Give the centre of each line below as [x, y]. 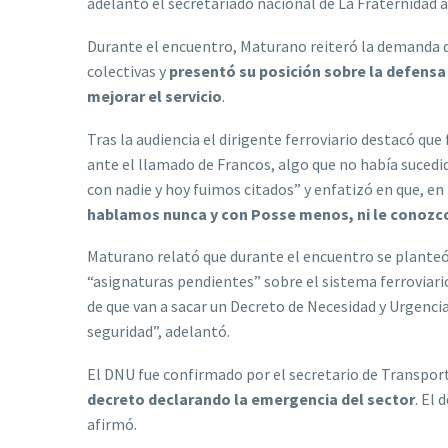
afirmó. [112, 423]
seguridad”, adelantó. [158, 331]
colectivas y [128, 70]
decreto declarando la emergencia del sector [251, 398]
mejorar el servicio [154, 95]
